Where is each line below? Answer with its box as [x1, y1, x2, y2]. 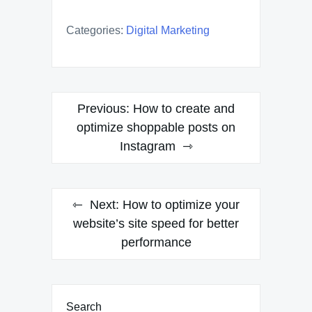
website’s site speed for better [73, 217, 239, 231]
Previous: [77, 102, 130, 116]
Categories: [66, 24, 123, 36]
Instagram [119, 139, 175, 153]
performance [120, 235, 192, 249]
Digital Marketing [126, 24, 210, 36]
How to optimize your [123, 198, 240, 212]
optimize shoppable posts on [77, 120, 235, 134]
